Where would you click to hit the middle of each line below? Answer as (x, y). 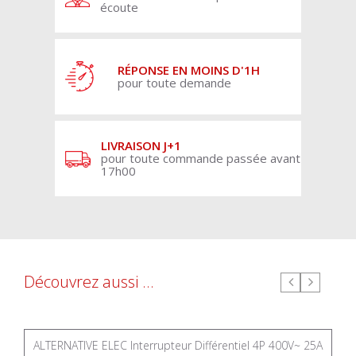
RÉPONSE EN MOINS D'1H (189, 70)
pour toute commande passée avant (201, 158)
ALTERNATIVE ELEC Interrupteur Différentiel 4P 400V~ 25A (178, 345)
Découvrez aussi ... (89, 282)
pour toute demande (174, 83)
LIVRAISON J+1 (141, 145)
